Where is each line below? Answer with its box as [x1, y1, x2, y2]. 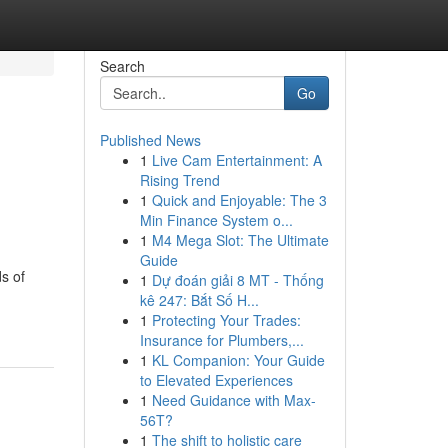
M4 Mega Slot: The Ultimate [151, 230, 329, 250]
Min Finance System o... [139, 210, 293, 230]
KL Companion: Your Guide [151, 350, 325, 370]
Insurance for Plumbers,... [139, 330, 304, 350]
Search [99, 56, 145, 76]
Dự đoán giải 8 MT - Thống [151, 270, 324, 290]
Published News [99, 130, 201, 150]
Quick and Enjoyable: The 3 [151, 190, 327, 210]
